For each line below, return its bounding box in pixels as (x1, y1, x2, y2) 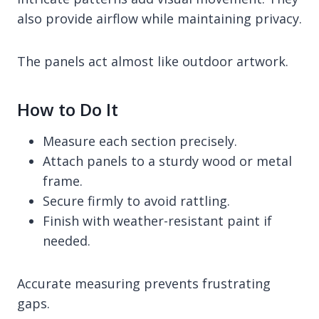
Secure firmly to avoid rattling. (43, 192, 230, 209)
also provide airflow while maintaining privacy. (17, 9, 302, 27)
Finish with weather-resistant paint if (43, 211, 272, 229)
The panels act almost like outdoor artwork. (17, 52, 288, 70)
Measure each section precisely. (43, 132, 237, 150)
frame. (43, 172, 83, 189)
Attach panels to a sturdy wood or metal (43, 152, 292, 169)
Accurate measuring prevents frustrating (17, 274, 271, 292)
